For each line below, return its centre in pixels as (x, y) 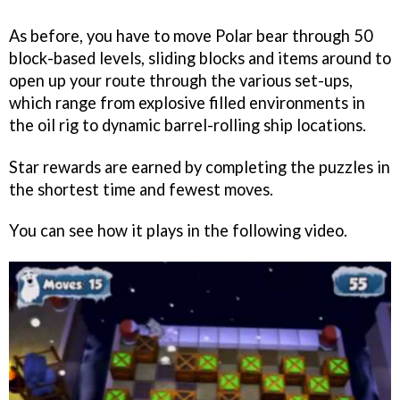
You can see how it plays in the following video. (178, 231)
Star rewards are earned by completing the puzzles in (200, 167)
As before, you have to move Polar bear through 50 (191, 35)
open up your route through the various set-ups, (181, 80)
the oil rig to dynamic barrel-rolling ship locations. (187, 125)
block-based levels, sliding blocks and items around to (200, 58)
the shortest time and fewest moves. (141, 189)
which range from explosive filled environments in (187, 102)
